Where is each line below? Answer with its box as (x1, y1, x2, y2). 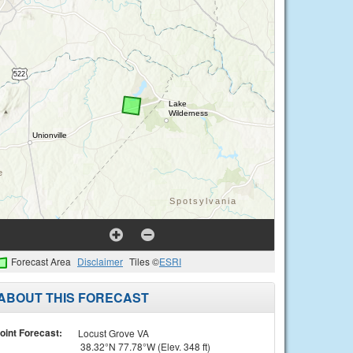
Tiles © (129, 255, 159, 268)
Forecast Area (11, 255, 71, 268)
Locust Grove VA (77, 325, 149, 340)
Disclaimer (77, 255, 123, 268)
